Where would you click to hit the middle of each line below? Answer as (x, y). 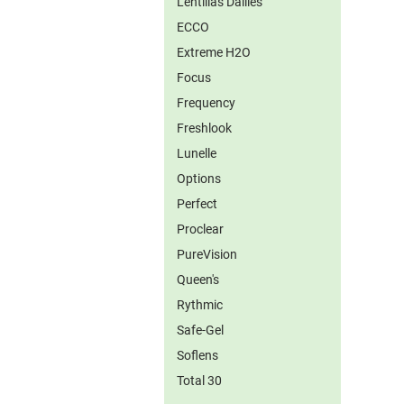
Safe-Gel (200, 330)
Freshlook (204, 128)
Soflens (197, 355)
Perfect (197, 203)
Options (199, 178)
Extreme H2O (214, 52)
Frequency (206, 102)
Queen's (198, 279)
